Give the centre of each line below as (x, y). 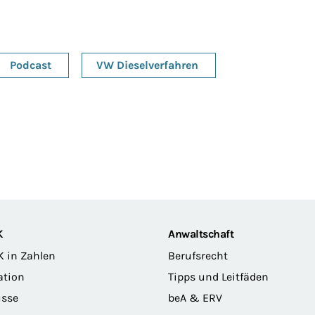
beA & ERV (195, 297)
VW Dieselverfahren (147, 65)
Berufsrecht (198, 255)
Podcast (31, 65)
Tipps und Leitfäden (218, 276)
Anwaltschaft (201, 233)
